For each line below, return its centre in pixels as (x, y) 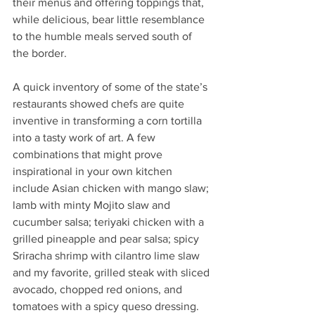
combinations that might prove (89, 154)
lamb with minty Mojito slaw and (93, 205)
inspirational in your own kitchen (94, 171)
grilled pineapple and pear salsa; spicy (107, 238)
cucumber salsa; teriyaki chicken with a (110, 221)
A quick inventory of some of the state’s (111, 86)
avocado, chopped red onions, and (99, 289)
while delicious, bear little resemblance (110, 19)
